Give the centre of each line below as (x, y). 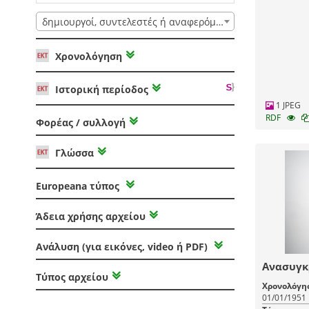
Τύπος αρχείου (72, 277)
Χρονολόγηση (87, 56)
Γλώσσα (73, 153)
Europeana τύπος (79, 186)
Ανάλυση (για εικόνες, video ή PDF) (123, 247)
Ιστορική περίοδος (100, 89)
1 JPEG (287, 105)
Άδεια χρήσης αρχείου (91, 217)
